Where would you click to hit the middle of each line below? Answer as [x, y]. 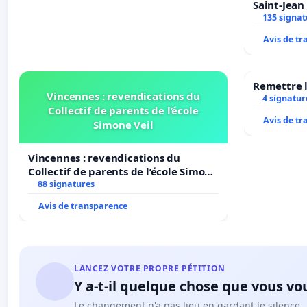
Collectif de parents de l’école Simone [123, 172]
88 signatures [66, 184]
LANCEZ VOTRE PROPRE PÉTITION [150, 269]
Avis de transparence [83, 206]
